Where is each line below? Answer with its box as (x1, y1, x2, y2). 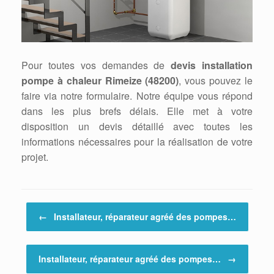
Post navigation (21, 202, 76, 214)
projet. (21, 150, 48, 165)
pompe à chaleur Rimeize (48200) (21, 73, 179, 88)
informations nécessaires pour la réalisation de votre (21, 135, 253, 149)
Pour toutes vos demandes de (21, 58, 171, 73)
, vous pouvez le (179, 73, 253, 88)
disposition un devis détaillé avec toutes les (21, 119, 253, 134)
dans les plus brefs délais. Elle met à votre (21, 104, 253, 119)
